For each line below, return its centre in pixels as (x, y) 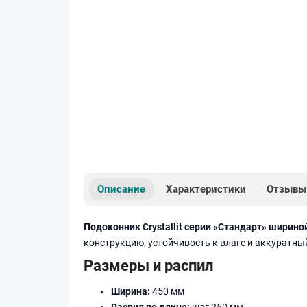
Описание (121, 189)
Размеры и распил (149, 265)
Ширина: (131, 291)
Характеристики (206, 189)
